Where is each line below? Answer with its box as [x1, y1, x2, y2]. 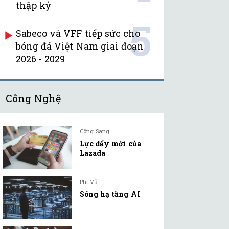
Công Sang [80, 127, 110, 135]
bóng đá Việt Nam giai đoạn [16, 40, 144, 53]
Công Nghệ [6, 91, 61, 105]
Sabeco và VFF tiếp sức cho [16, 27, 140, 40]
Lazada [80, 148, 105, 158]
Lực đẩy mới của [80, 139, 141, 149]
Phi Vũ [80, 177, 98, 186]
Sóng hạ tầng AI [80, 189, 140, 199]
